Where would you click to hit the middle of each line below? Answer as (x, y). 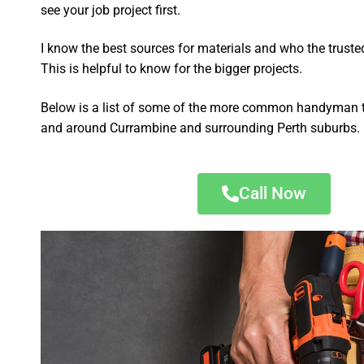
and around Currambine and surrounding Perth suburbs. (201, 128)
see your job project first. (111, 10)
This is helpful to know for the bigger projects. (172, 69)
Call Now (273, 193)
